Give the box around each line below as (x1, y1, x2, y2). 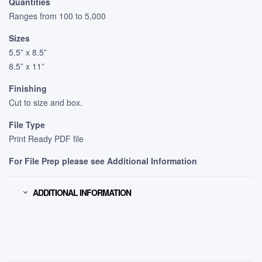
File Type (9, 118, 45, 130)
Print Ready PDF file (9, 132, 84, 144)
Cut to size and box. (9, 96, 82, 108)
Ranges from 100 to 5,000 (9, 9, 106, 22)
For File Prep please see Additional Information (9, 154, 197, 167)
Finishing (9, 82, 47, 94)
